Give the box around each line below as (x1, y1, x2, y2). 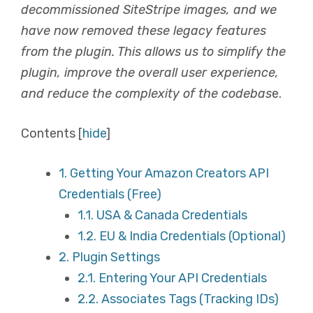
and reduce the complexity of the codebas (21, 86, 272, 101)
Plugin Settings (69, 249, 160, 265)
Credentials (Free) (59, 187, 161, 202)
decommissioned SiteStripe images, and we (21, 2, 277, 17)
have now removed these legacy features (21, 23, 266, 38)
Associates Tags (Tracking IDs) (99, 291, 279, 307)
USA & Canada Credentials (94, 208, 247, 223)
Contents (21, 126, 75, 141)
